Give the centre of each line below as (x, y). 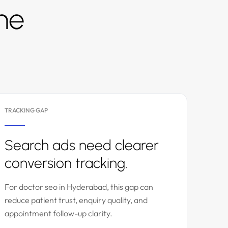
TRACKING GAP (26, 110)
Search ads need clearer (82, 145)
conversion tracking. (66, 163)
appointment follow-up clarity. (59, 213)
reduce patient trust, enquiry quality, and (76, 200)
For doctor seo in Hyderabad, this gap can (79, 187)
